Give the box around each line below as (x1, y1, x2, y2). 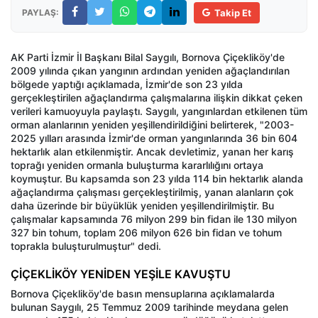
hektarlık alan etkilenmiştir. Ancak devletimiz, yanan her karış (11, 146, 294, 158)
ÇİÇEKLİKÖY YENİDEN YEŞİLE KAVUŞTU (11, 267, 231, 282)
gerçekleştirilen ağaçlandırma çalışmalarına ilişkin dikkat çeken (11, 92, 302, 104)
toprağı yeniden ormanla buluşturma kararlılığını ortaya (11, 159, 263, 172)
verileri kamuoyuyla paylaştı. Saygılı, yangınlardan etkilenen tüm (11, 105, 307, 118)
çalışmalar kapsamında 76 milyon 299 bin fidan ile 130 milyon (11, 213, 297, 226)
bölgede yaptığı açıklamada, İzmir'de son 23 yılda (11, 78, 243, 91)
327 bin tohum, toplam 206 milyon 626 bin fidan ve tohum (11, 226, 282, 239)
